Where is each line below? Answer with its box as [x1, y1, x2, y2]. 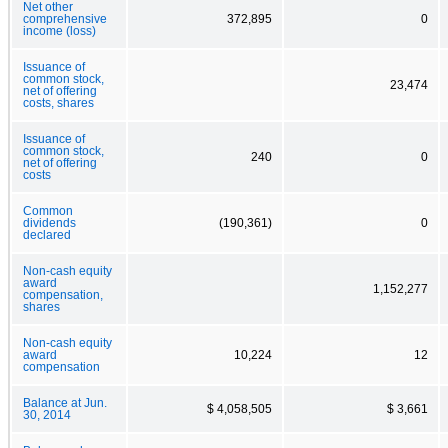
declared [23, 228, 71, 241]
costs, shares [23, 96, 94, 109]
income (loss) [23, 24, 96, 37]
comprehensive [23, 12, 107, 25]
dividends [23, 216, 76, 229]
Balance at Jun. [23, 396, 107, 409]
